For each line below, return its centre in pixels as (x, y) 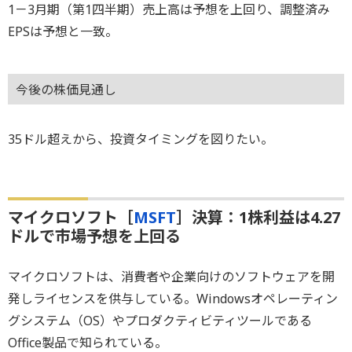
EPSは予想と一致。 (63, 31)
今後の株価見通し (66, 90)
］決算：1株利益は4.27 (258, 217)
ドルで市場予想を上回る (94, 236)
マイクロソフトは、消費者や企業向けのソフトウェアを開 (171, 276)
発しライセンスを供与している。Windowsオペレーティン (173, 298)
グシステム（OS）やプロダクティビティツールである (160, 320)
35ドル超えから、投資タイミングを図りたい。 (141, 139)
